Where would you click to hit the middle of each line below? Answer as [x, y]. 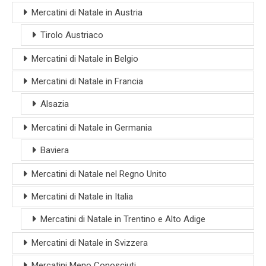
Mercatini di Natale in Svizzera [90, 243]
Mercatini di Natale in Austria [87, 13]
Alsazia [55, 104]
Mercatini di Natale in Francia [87, 82]
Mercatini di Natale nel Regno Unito [99, 174]
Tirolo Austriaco [72, 35]
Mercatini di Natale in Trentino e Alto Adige [123, 219]
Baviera [55, 151]
